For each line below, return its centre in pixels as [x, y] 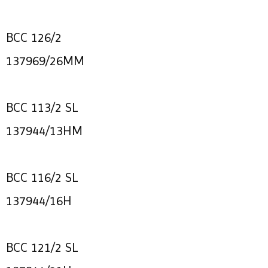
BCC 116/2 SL [42, 177]
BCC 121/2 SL [42, 247]
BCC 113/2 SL [42, 107]
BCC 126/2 [34, 37]
